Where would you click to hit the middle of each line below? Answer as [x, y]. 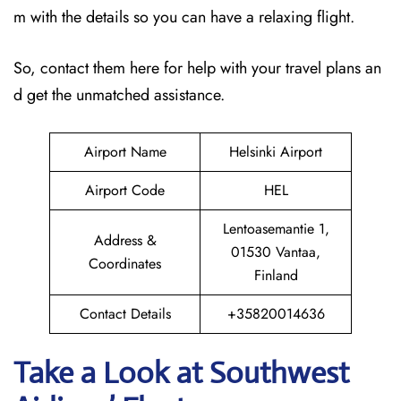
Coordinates [125, 264]
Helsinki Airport [276, 152]
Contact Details [125, 314]
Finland [276, 275]
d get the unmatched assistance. [119, 95]
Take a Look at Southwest [181, 373]
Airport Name [125, 152]
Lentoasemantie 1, [276, 229]
